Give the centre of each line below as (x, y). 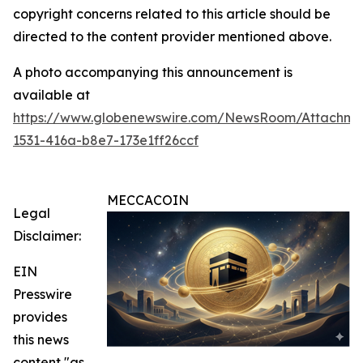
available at (51, 95)
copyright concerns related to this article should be (172, 14)
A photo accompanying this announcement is (153, 73)
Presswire (43, 295)
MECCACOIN (148, 201)
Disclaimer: (47, 236)
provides (40, 317)
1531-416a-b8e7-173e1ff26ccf (106, 141)
